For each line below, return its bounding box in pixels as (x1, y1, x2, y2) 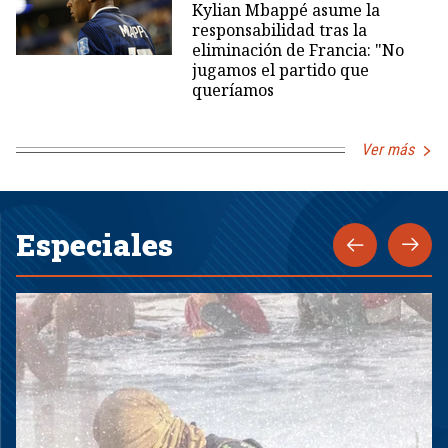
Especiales (16, 225, 173, 265)
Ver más (361, 140, 414, 160)
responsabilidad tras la (191, 19, 367, 42)
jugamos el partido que (191, 59, 369, 82)
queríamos (191, 79, 274, 102)
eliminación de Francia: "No (191, 39, 404, 62)
